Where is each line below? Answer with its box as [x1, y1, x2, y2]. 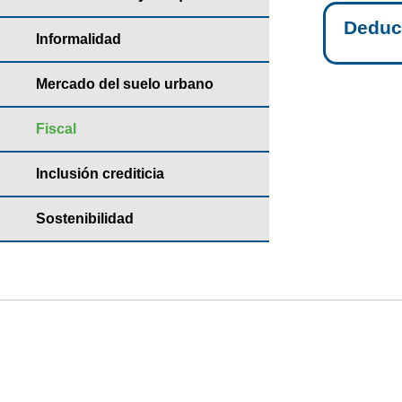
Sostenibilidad [36, 211, 134, 226]
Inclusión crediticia [36, 166, 164, 181]
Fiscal [36, 121, 76, 136]
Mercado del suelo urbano [36, 76, 214, 92]
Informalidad [36, 31, 121, 47]
